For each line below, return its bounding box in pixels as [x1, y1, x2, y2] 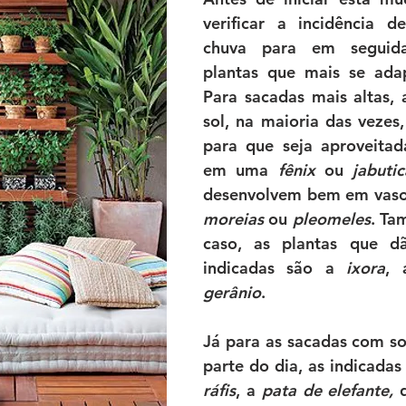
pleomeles [292, 208, 371, 229]
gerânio [203, 282, 261, 303]
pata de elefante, [261, 380, 394, 401]
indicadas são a [203, 257, 347, 278]
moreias [203, 208, 264, 229]
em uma [203, 159, 278, 180]
